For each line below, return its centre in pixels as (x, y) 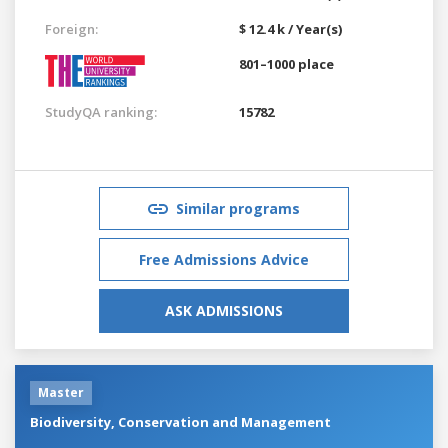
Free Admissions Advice (224, 259)
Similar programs (238, 208)
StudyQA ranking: (101, 111)
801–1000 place (286, 63)
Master (61, 392)
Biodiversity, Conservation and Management (180, 421)
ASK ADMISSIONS (224, 310)
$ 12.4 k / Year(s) (290, 28)
